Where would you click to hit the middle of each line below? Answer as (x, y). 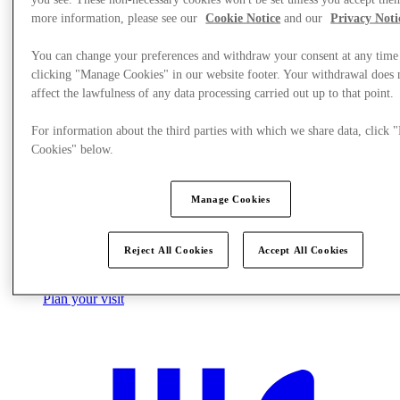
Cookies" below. (73, 149)
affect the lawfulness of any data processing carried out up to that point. (213, 93)
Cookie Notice (243, 18)
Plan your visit (83, 298)
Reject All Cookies (169, 250)
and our (304, 18)
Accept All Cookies (303, 250)
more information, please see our (117, 18)
